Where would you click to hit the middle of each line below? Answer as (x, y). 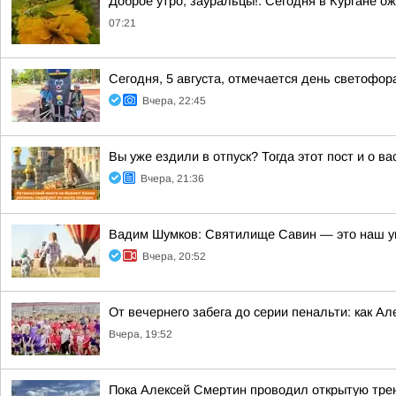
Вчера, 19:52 (141, 334)
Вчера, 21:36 (172, 179)
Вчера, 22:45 (174, 101)
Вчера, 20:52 (174, 256)
